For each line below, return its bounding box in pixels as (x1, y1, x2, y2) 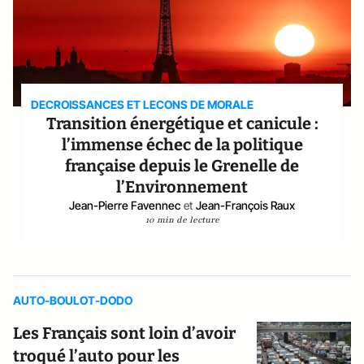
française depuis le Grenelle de (65, 156, 299, 175)
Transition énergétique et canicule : (45, 114, 318, 133)
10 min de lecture (145, 214, 219, 226)
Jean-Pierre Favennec (69, 198, 180, 212)
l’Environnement (116, 177, 248, 197)
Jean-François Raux (196, 198, 295, 212)
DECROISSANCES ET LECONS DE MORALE (31, 97, 254, 111)
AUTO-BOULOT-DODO (13, 293, 132, 307)
